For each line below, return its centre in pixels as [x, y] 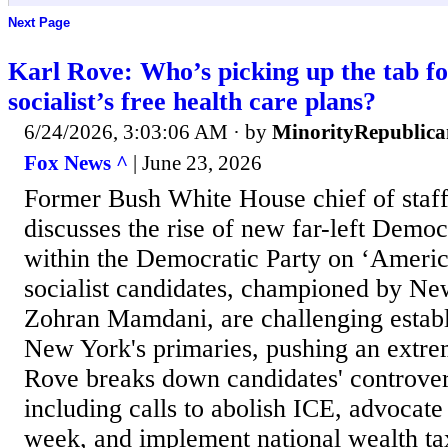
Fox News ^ [76, 163]
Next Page [39, 23]
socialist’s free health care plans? [192, 101]
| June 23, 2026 [195, 163]
